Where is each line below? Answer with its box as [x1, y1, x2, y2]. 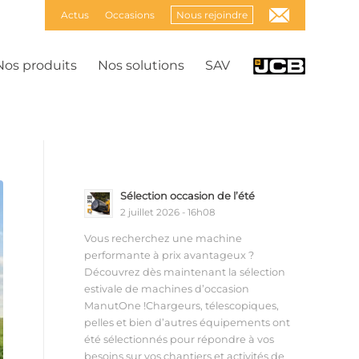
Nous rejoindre [176, 9, 248, 21]
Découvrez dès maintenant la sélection [84, 265, 286, 278]
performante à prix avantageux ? [84, 248, 255, 261]
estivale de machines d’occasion [84, 282, 250, 295]
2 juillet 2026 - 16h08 [120, 207, 216, 218]
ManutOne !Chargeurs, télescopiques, [84, 299, 280, 312]
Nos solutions [98, 58, 184, 73]
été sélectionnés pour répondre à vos [84, 333, 275, 345]
